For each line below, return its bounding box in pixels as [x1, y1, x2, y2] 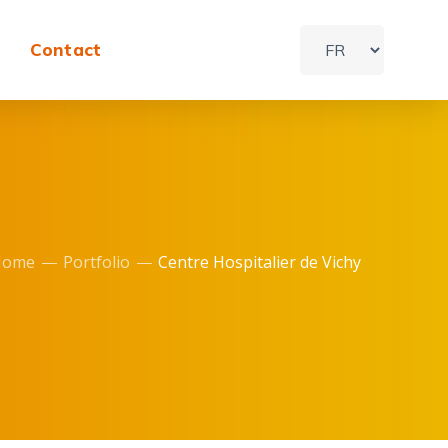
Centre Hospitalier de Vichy [158, 251, 361, 273]
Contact [29, 39, 102, 60]
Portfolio [63, 251, 130, 273]
